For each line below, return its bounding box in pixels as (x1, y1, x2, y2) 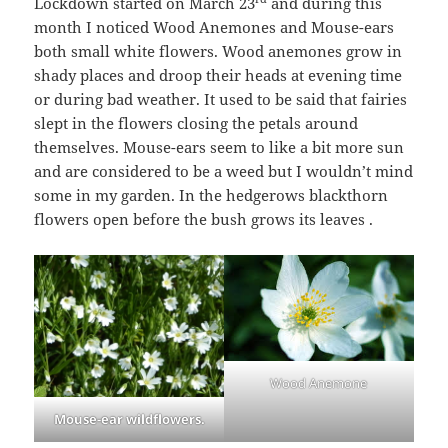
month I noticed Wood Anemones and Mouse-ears (34, 16, 395, 37)
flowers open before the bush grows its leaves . (34, 208, 374, 229)
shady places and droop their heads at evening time (34, 64, 403, 85)
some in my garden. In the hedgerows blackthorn (34, 184, 389, 205)
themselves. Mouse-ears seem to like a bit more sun (34, 136, 405, 157)
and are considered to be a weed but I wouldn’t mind (34, 160, 414, 181)
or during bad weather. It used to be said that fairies (34, 88, 408, 109)
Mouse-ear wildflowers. (53, 410, 205, 429)
